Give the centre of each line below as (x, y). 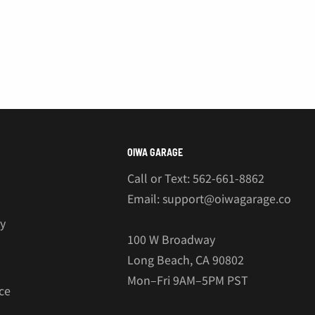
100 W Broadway (171, 239)
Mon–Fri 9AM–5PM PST (187, 280)
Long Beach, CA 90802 (185, 260)
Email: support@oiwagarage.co (209, 199)
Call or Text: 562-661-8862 (195, 178)
